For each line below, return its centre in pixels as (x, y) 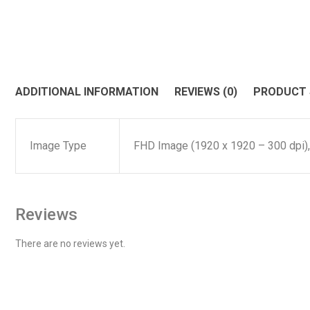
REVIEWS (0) (206, 92)
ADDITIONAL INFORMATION (87, 92)
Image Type (58, 146)
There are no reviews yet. (70, 243)
